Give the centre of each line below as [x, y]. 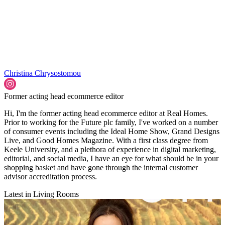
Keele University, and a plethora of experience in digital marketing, [110, 149]
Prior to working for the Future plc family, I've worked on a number [111, 122]
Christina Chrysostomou [42, 73]
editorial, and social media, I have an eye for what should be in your [111, 158]
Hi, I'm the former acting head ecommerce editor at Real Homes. [106, 113]
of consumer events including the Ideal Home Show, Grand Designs [112, 131]
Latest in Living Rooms [41, 194]
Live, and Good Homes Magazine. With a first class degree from [106, 140]
